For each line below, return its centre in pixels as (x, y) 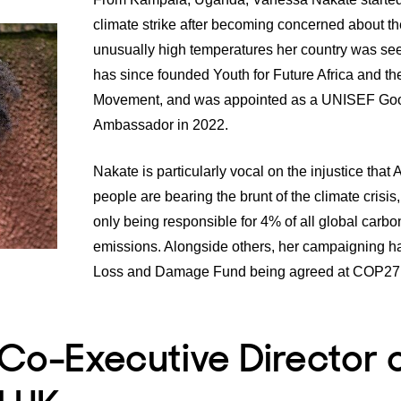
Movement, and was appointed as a (207, 99)
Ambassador (133, 124)
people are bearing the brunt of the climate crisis (245, 196)
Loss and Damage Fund (170, 271)
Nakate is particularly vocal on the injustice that (243, 171)
